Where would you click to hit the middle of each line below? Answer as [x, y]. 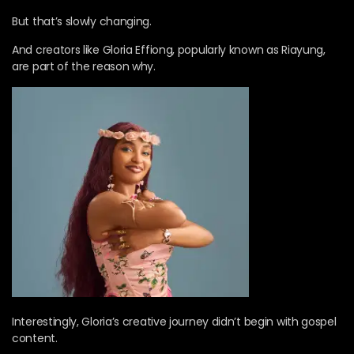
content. [35, 338]
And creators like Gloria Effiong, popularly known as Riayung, [169, 50]
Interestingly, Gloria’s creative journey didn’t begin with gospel [174, 321]
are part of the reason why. [84, 67]
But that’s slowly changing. [82, 22]
